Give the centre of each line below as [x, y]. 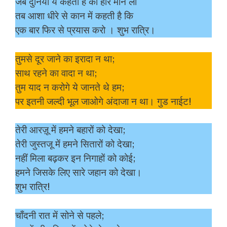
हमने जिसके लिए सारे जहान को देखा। [79, 173]
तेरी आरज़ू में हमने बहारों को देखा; [70, 130]
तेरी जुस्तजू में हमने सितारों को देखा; [75, 145]
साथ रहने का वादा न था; [56, 73]
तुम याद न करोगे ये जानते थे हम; [70, 87]
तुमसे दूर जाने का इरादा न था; [65, 59]
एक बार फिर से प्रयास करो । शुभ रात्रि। [85, 31]
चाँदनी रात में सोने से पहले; [60, 216]
